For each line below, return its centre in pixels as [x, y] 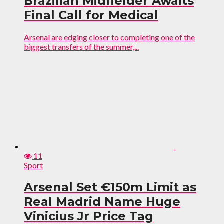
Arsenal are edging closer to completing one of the [109, 37]
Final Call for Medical [91, 15]
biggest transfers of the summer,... [81, 46]
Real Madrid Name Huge [102, 201]
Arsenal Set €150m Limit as [110, 187]
